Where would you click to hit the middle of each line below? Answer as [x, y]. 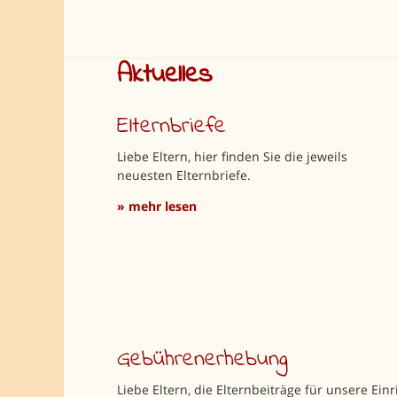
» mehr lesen [156, 206]
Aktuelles [164, 75]
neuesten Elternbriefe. [183, 175]
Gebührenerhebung [202, 359]
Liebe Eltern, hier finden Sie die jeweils [232, 156]
